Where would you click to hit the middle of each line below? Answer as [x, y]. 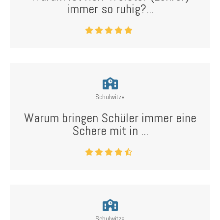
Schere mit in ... [110, 131]
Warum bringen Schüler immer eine [110, 118]
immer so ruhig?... [110, 9]
